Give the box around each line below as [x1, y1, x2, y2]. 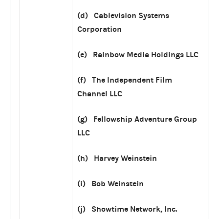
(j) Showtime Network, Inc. [77, 204, 177, 214]
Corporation [77, 24, 122, 34]
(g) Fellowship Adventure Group [77, 114, 197, 124]
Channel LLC [77, 88, 122, 98]
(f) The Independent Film [77, 75, 172, 85]
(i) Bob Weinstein [77, 178, 144, 188]
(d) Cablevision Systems [77, 10, 169, 20]
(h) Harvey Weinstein [77, 153, 157, 163]
